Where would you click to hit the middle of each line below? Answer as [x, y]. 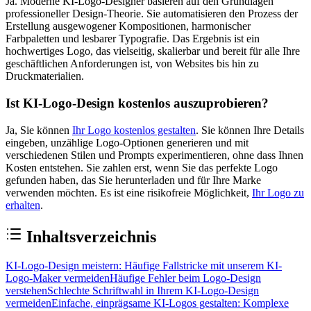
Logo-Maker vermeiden [58, 278]
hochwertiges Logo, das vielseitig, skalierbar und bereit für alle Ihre [153, 51]
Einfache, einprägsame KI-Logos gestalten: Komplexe [170, 303]
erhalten [23, 205]
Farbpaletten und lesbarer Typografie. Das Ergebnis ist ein [133, 39]
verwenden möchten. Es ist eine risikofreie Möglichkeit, [129, 192]
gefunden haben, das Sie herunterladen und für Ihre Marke [133, 180]
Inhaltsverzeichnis [91, 236]
